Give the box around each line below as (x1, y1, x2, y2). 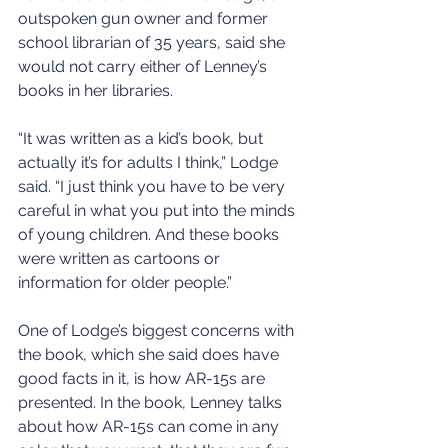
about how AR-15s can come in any (18, 416, 283, 436)
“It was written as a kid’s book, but (18, 128, 267, 148)
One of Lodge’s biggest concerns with (18, 320, 298, 340)
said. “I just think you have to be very (18, 176, 289, 196)
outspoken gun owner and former (18, 8, 272, 28)
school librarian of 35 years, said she (18, 32, 289, 52)
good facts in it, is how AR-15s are (18, 368, 269, 388)
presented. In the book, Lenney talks (18, 392, 286, 412)
